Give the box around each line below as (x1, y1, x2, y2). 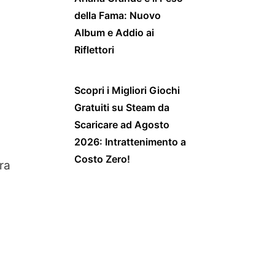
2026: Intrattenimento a (74, 135, 186, 148)
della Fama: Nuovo (74, 9, 161, 21)
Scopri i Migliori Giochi (74, 83, 180, 96)
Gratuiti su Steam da (74, 101, 169, 114)
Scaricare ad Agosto (74, 118, 169, 131)
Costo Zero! (74, 152, 130, 165)
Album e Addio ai (74, 26, 154, 39)
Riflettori (74, 43, 114, 56)
